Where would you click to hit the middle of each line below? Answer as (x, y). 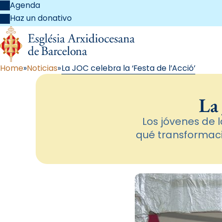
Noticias (42, 68)
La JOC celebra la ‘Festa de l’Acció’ (128, 68)
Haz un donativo (41, 18)
